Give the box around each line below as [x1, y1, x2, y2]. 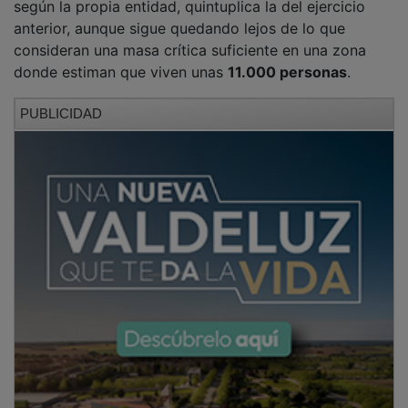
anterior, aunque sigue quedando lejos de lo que [14, 18, 345, 37]
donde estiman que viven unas [14, 62, 228, 81]
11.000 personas [228, 62, 347, 81]
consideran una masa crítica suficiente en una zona [14, 40, 366, 59]
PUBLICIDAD [20, 105, 102, 121]
